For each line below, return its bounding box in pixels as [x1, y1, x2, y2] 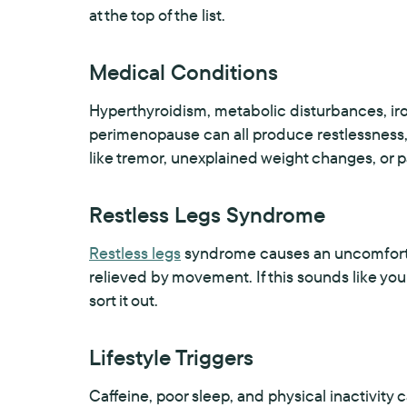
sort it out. [89, 290, 158, 311]
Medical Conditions [89, 58, 278, 85]
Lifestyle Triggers [89, 343, 253, 371]
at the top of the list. [89, 5, 225, 25]
